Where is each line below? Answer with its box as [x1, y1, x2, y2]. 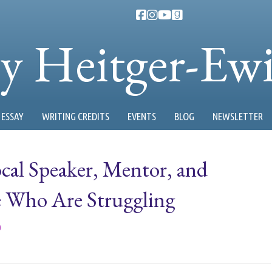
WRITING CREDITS [42, 110, 109, 122]
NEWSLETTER [212, 110, 263, 122]
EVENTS [127, 110, 156, 122]
